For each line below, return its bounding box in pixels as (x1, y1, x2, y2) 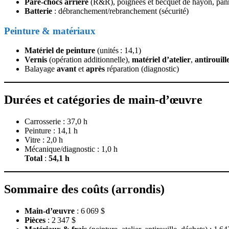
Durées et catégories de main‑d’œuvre (4, 93, 202, 107)
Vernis (25, 55, 47, 64)
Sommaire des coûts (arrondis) (4, 182, 165, 196)
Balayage (25, 64, 57, 74)
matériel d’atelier (132, 55, 191, 64)
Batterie (25, 6, 52, 15)
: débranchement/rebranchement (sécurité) (52, 6, 189, 15)
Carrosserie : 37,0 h (25, 117, 87, 126)
